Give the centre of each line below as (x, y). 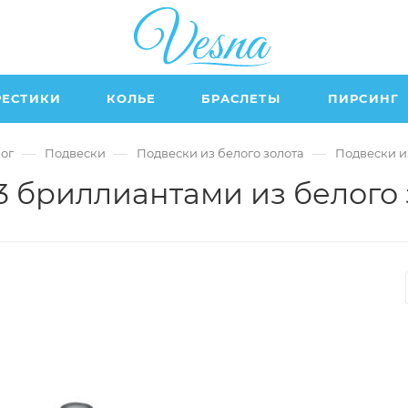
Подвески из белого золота (220, 153)
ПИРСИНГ (363, 98)
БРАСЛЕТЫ (241, 98)
